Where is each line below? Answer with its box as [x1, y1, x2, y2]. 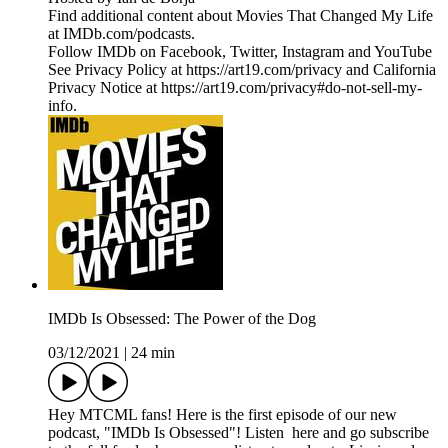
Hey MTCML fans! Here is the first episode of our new [48, 406, 397, 424]
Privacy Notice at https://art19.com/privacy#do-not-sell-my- [48, 79, 422, 97]
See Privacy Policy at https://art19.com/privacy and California [48, 61, 436, 79]
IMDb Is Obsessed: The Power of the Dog [48, 310, 316, 328]
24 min [131, 344, 175, 362]
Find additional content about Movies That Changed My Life [48, 7, 433, 25]
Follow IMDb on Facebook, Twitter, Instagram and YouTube [48, 43, 432, 61]
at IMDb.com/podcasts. [48, 25, 195, 43]
